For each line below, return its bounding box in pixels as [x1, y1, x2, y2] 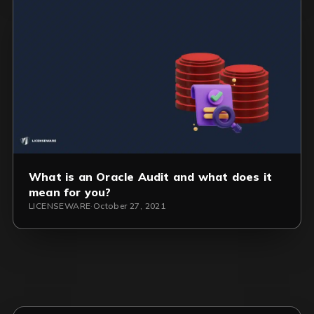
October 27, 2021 [93, 200, 166, 211]
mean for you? [29, 184, 111, 199]
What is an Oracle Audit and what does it [29, 169, 273, 184]
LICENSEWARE [29, 200, 91, 211]
